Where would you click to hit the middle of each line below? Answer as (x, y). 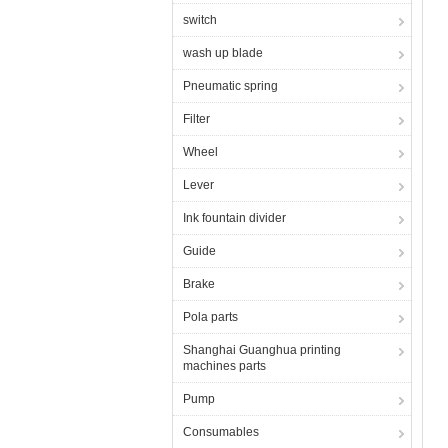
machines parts (224, 366)
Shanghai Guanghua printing (262, 350)
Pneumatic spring (230, 86)
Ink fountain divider (234, 218)
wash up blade (223, 53)
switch (200, 20)
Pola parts (210, 317)
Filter (196, 119)
